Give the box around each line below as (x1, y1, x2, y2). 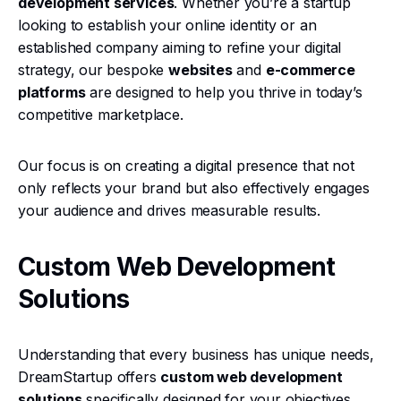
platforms (18, 83, 86, 101)
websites (168, 61, 233, 79)
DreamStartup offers (18, 368, 161, 386)
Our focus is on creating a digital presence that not (18, 157, 354, 175)
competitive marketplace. (18, 106, 183, 124)
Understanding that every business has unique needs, (18, 346, 374, 363)
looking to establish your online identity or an (18, 16, 317, 34)
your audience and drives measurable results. (18, 201, 321, 219)
